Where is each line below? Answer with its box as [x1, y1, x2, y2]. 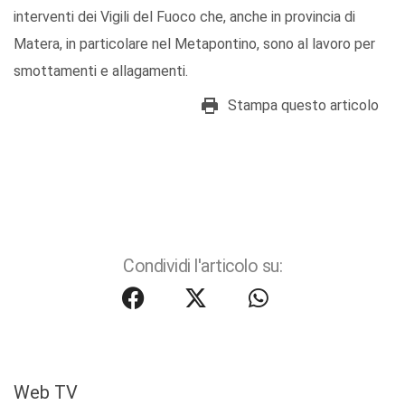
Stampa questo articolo [228, 97, 379, 115]
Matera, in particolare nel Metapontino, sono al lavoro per [14, 35, 375, 53]
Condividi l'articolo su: [123, 256, 282, 278]
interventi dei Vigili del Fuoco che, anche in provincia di [14, 8, 355, 26]
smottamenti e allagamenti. [14, 62, 188, 80]
